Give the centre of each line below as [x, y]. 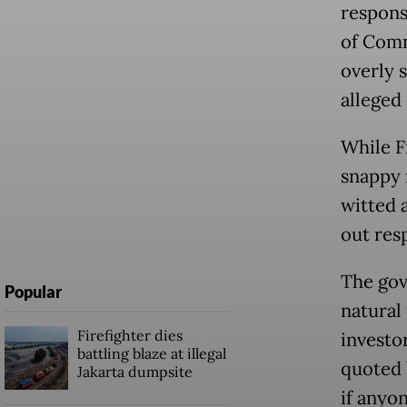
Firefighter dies [129, 336]
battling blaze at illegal [151, 354]
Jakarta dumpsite [134, 372]
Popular [33, 292]
